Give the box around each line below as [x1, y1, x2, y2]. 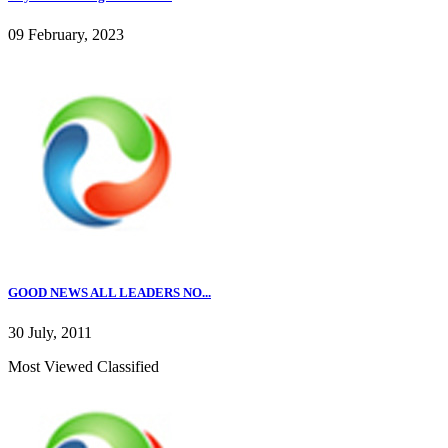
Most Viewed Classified [8, 357, 159, 375]
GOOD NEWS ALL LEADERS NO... [8, 285, 211, 301]
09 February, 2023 [8, 26, 124, 44]
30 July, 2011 [8, 323, 92, 341]
